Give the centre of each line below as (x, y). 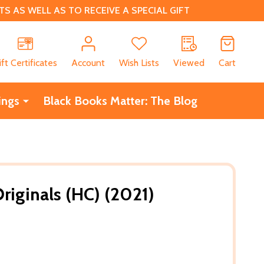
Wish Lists (139, 62)
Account (88, 62)
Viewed (189, 62)
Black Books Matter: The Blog (120, 100)
